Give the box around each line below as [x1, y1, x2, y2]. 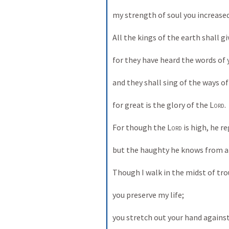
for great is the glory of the [112, 100, 210, 110]
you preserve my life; [112, 190, 186, 200]
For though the [112, 122, 167, 132]
